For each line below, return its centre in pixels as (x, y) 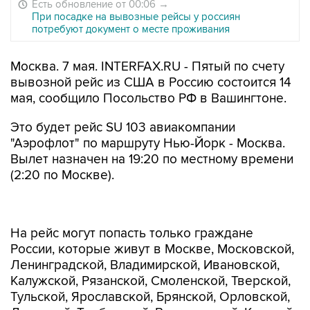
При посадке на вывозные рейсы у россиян (136, 17)
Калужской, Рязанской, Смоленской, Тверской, (151, 252)
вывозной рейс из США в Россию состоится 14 (151, 83)
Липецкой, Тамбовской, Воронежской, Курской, (153, 284)
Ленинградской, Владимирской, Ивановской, (145, 236)
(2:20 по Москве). (62, 175)
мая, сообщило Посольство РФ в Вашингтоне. (148, 99)
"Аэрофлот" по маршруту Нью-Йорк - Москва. (148, 144)
